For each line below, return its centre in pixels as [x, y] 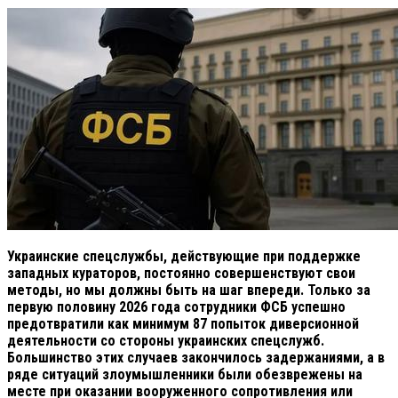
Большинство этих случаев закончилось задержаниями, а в [196, 357]
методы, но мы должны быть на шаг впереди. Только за [189, 290]
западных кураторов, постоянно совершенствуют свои [181, 273]
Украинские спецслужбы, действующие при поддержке [184, 256]
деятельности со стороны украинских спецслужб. [166, 340]
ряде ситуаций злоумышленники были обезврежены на [185, 374]
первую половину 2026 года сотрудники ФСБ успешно [176, 306]
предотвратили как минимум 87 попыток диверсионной [183, 323]
